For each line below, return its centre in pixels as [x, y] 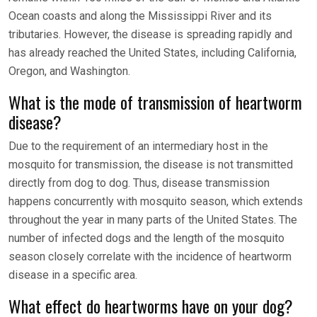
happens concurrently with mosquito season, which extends [156, 202]
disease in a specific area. [73, 275]
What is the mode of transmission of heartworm [155, 102]
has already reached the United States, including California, [152, 53]
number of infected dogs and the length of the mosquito [146, 238]
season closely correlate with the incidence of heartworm [150, 257]
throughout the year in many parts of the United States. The [153, 220]
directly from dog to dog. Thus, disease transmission [139, 183]
